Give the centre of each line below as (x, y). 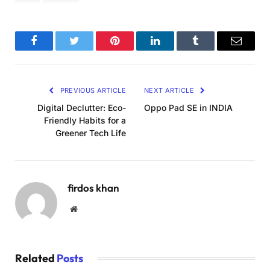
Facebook (54, 50)
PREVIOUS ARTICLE (92, 91)
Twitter (89, 50)
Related (36, 259)
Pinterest (133, 50)
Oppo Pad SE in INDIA (188, 108)
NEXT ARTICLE (170, 91)
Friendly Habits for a (85, 121)
